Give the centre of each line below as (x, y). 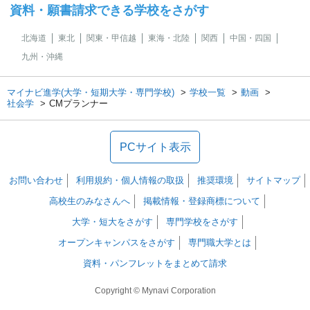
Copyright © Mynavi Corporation (155, 291)
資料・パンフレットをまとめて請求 (155, 263)
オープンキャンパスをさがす (117, 243)
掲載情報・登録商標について (202, 201)
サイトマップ (273, 180)
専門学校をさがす (202, 222)
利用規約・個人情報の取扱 (130, 180)
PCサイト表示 (155, 147)
